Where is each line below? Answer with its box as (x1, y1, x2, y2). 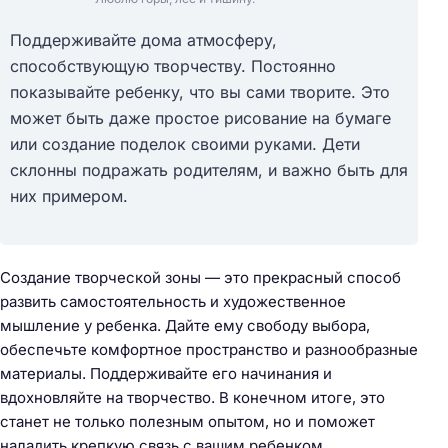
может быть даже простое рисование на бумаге (10, 108, 391, 129)
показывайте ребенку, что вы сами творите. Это (10, 82, 390, 103)
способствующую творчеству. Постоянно (10, 56, 336, 77)
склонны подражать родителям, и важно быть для (10, 160, 408, 181)
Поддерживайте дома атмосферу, (10, 30, 277, 51)
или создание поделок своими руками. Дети (10, 134, 360, 155)
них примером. (10, 186, 128, 207)
